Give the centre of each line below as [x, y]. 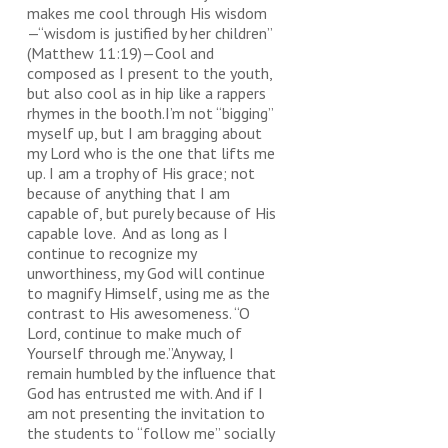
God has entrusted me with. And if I [145, 393]
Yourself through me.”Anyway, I [130, 353]
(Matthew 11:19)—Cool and [120, 53]
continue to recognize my [111, 253]
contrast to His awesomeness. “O [138, 313]
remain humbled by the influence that [151, 373]
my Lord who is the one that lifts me [151, 153]
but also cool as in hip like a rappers [146, 93]
